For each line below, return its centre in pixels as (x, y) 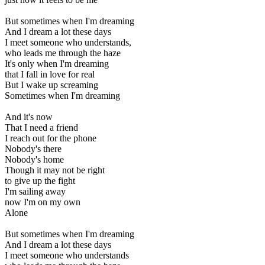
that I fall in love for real (50, 74)
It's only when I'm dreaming (57, 63)
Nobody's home (34, 159)
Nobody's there (33, 148)
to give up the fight (40, 180)
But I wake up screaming (51, 85)
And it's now (29, 117)
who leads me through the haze (63, 53)
